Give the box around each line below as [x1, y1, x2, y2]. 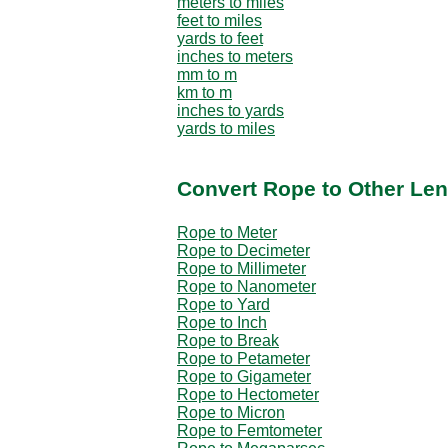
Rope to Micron [177, 403, 285, 421]
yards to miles [177, 119, 275, 137]
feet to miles [177, 11, 262, 29]
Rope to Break [177, 331, 279, 349]
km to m [177, 83, 232, 101]
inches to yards [177, 101, 284, 119]
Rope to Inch [177, 313, 267, 331]
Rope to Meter [177, 223, 277, 241]
